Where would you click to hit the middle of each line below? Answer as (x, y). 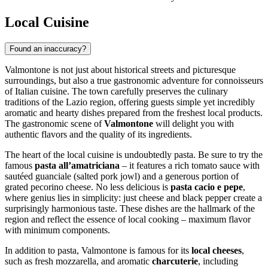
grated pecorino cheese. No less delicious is (88, 187)
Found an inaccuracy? (48, 48)
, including (218, 261)
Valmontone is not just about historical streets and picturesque (120, 69)
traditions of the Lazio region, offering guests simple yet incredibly (130, 102)
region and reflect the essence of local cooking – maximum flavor (128, 219)
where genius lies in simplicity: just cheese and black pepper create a (133, 197)
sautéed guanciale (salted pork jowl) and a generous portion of (122, 176)
